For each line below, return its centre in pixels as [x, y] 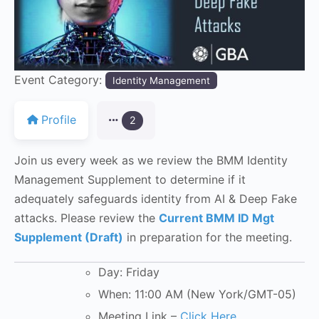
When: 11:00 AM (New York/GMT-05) [197, 294]
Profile [59, 120]
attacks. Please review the [87, 218]
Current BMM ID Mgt [216, 218]
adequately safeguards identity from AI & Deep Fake [156, 199]
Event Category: [60, 79]
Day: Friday [129, 272]
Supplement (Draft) [69, 237]
